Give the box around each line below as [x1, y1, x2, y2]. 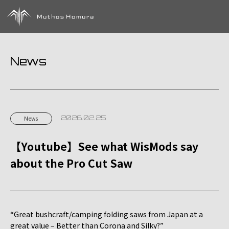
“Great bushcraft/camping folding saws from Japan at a [10, 209, 203, 219]
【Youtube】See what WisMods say [10, 139, 198, 154]
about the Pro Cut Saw [10, 155, 132, 171]
